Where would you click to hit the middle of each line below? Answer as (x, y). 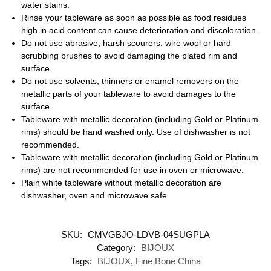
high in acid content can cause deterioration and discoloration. (140, 30)
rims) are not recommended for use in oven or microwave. (132, 170)
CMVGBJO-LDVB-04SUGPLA (149, 235)
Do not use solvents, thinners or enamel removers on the (130, 81)
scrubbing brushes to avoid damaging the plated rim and (129, 55)
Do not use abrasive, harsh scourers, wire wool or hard (126, 43)
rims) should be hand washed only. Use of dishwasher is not (136, 132)
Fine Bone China (168, 261)
